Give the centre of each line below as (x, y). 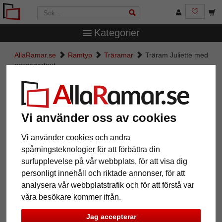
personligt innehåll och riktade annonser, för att (103, 173)
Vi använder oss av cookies (99, 117)
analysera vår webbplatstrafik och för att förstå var (108, 185)
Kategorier (117, 33)
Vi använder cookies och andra (76, 137)
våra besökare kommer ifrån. (71, 197)
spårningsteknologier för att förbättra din (91, 149)
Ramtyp (80, 55)
